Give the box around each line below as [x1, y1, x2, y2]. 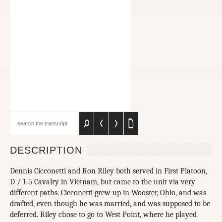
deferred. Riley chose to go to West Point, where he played [10, 210, 197, 220]
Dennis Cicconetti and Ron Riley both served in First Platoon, [10, 166, 207, 176]
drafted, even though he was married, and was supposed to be [10, 199, 210, 209]
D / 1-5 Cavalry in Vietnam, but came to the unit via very [10, 177, 195, 187]
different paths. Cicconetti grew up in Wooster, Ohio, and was [10, 188, 206, 198]
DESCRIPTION [10, 144, 82, 156]
